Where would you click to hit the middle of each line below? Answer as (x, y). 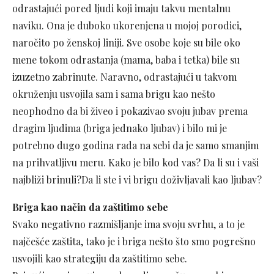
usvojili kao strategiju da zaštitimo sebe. (100, 258)
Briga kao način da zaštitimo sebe (90, 207)
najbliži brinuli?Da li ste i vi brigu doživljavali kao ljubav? (137, 180)
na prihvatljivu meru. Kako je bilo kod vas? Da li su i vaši (135, 162)
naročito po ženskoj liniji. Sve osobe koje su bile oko (126, 43)
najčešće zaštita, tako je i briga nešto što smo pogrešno (134, 241)
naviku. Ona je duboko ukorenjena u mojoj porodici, (127, 25)
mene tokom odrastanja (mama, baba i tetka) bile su (126, 60)
